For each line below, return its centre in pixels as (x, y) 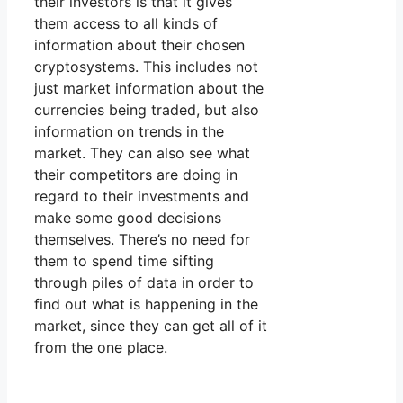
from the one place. (101, 348)
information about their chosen (139, 45)
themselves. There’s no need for (142, 240)
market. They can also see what (142, 153)
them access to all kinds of (126, 24)
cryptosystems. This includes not (146, 67)
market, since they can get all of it (151, 326)
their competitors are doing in (136, 175)
